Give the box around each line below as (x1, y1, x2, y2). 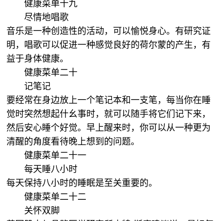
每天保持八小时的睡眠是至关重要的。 (6, 178, 160, 188)
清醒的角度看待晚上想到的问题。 (6, 137, 143, 147)
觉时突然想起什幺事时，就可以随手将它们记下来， (6, 109, 211, 119)
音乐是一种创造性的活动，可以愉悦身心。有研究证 (6, 26, 211, 36)
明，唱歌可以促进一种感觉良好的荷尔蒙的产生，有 (6, 40, 211, 50)
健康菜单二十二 (24, 192, 89, 202)
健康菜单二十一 (24, 150, 89, 160)
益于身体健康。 (6, 54, 72, 64)
